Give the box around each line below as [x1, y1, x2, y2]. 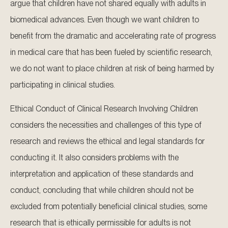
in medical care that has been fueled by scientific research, [10, 47, 212, 58]
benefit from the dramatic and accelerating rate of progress [10, 31, 216, 41]
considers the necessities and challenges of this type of [10, 120, 202, 130]
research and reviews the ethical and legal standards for [10, 136, 205, 146]
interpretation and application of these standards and [10, 168, 193, 179]
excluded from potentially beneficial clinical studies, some [10, 201, 207, 211]
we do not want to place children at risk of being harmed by [10, 64, 214, 74]
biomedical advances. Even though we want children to [10, 15, 199, 25]
